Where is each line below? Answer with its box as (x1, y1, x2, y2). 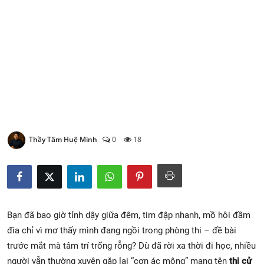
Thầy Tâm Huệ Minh (29, 134, 97, 145)
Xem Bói (9, 8, 45, 20)
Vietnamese (35, 48, 81, 60)
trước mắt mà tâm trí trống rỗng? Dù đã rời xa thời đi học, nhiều (7, 240, 256, 251)
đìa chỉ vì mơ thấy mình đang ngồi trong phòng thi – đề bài (7, 225, 236, 236)
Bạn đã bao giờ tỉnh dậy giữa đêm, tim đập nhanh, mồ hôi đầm (7, 209, 250, 220)
